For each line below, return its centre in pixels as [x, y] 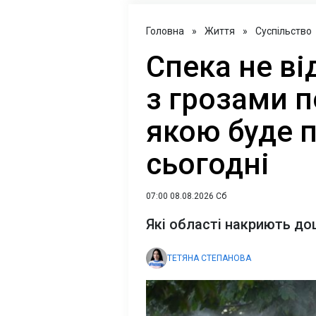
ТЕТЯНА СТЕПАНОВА [209, 258]
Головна [165, 31]
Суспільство [284, 31]
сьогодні [208, 164]
